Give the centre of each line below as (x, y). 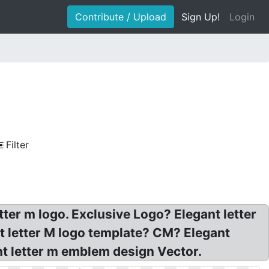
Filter (17, 145)
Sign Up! (201, 17)
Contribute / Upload (121, 17)
